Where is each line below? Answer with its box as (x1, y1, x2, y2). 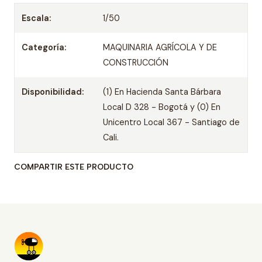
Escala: (22, 13, 51, 23)
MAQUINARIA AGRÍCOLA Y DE (103, 42, 218, 53)
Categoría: (22, 42, 66, 53)
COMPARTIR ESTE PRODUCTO (14, 162, 133, 171)
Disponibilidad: (22, 87, 84, 97)
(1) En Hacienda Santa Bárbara (103, 87, 222, 97)
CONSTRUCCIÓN (103, 57, 169, 68)
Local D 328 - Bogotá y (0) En (103, 102, 221, 112)
